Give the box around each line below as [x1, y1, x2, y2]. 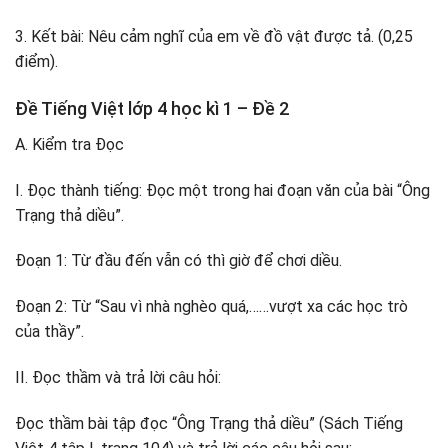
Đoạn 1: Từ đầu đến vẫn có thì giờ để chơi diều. [15, 251, 342, 271]
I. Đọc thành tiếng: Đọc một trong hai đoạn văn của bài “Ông [15, 180, 430, 200]
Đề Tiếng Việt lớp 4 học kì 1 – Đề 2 [15, 97, 289, 119]
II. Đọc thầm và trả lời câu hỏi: [15, 368, 221, 388]
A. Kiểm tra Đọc [15, 134, 124, 154]
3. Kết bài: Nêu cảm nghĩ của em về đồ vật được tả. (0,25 [15, 27, 413, 47]
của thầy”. [15, 322, 84, 342]
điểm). [15, 52, 58, 72]
